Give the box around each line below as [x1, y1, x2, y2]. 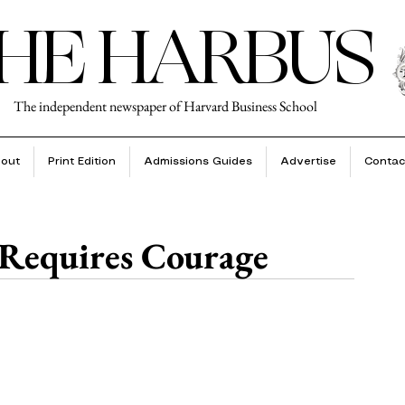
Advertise [279, 156, 336, 166]
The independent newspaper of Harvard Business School [14, 97, 317, 116]
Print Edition [47, 156, 116, 166]
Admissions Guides [143, 156, 252, 166]
